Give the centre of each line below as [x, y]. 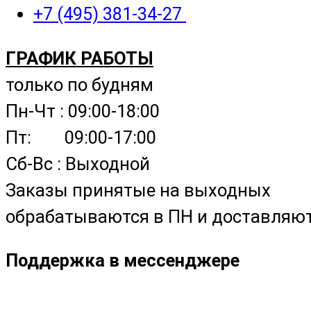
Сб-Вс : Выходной [78, 163]
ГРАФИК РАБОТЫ [79, 58]
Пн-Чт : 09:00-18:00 [83, 111]
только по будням [79, 84]
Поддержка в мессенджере [123, 261]
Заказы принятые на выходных [138, 190]
